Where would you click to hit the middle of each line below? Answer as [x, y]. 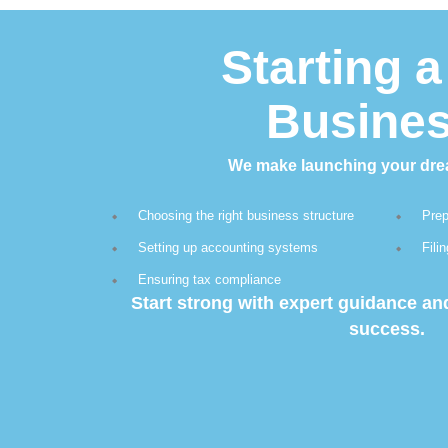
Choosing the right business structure [246, 215]
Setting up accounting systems [228, 247]
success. [387, 329]
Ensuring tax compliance [209, 279]
